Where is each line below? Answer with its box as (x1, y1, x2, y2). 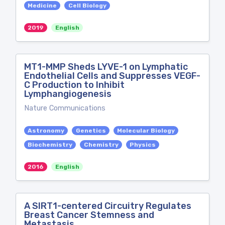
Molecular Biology (117, 127, 175, 134)
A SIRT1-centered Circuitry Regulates (24, 200, 191, 211)
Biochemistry (28, 141, 73, 148)
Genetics (75, 127, 106, 134)
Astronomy (28, 127, 65, 134)
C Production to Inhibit (24, 79, 125, 90)
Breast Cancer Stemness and (24, 209, 154, 220)
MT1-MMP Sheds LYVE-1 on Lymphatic (24, 61, 188, 72)
